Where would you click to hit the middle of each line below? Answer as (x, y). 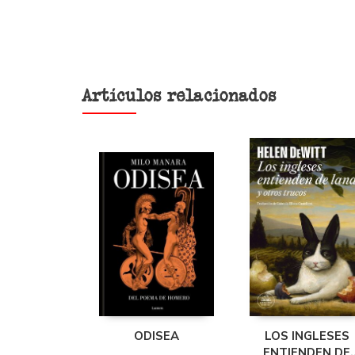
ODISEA (156, 336)
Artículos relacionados (178, 95)
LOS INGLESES (307, 336)
